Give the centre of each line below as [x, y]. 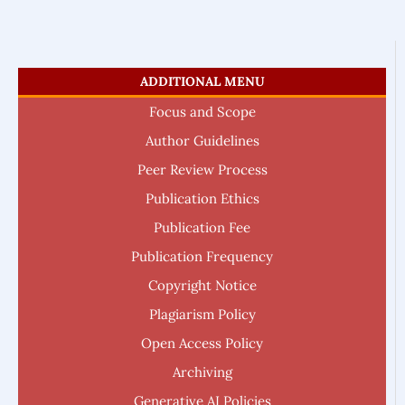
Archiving [202, 372]
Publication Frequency [202, 256]
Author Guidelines [202, 140]
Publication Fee [202, 227]
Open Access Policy [202, 343]
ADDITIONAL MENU [202, 81]
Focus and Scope [202, 111]
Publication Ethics [202, 198]
